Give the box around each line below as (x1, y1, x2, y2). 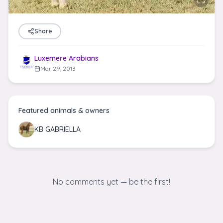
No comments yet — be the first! (53, 177, 170, 187)
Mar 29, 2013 (40, 65, 76, 72)
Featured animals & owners (18, 106, 110, 115)
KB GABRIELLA (34, 125, 81, 134)
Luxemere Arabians (34, 54, 99, 63)
